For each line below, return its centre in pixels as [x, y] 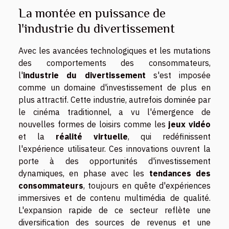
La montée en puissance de [92, 13]
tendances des [180, 173]
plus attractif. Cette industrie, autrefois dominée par [114, 99]
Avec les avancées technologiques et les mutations [114, 50]
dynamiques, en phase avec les [84, 173]
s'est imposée [178, 75]
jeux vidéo [190, 124]
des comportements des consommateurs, [114, 63]
